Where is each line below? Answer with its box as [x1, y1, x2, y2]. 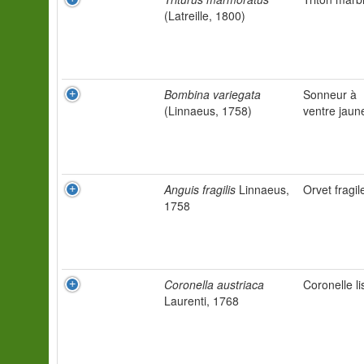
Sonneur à [303, 86, 357, 102]
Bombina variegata [164, 86, 261, 102]
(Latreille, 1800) [164, 7, 245, 24]
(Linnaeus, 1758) [164, 102, 252, 119]
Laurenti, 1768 [164, 292, 239, 309]
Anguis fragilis [164, 181, 236, 197]
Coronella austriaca [164, 276, 264, 292]
